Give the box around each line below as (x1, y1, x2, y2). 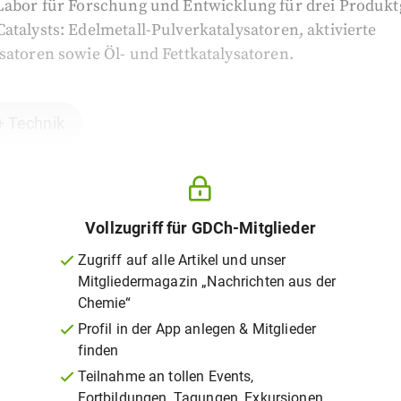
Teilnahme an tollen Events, (77, 368, 254, 385)
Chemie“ (77, 294, 132, 311)
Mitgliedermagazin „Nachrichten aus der (77, 273, 337, 290)
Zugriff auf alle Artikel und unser (77, 252, 286, 269)
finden (77, 342, 119, 359)
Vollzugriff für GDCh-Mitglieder (85, 218, 316, 237)
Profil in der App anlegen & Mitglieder (77, 320, 317, 337)
